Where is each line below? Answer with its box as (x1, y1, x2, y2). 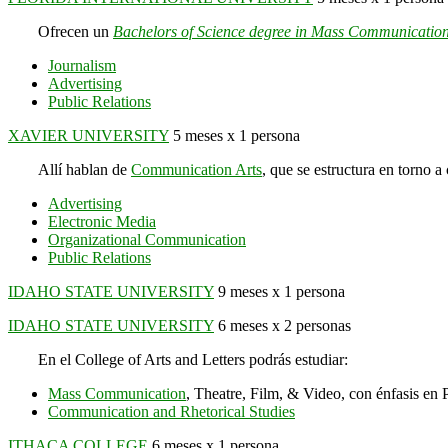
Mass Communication (48, 384, 186, 402)
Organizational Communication (48, 230, 246, 248)
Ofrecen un (38, 22, 113, 40)
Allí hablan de (38, 160, 131, 178)
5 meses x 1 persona (169, 126, 300, 144)
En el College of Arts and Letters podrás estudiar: (38, 350, 348, 368)
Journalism (48, 56, 116, 74)
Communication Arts (131, 160, 262, 178)
